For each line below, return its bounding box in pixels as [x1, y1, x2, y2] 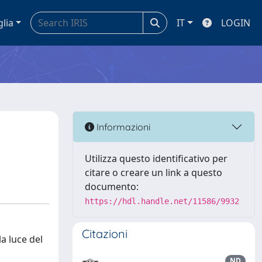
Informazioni [94, 120, 150, 133]
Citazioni [82, 226, 127, 241]
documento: [85, 180, 139, 193]
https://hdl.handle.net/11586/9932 [85, 196, 239, 206]
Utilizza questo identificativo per [85, 152, 227, 165]
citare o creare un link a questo [85, 166, 222, 179]
